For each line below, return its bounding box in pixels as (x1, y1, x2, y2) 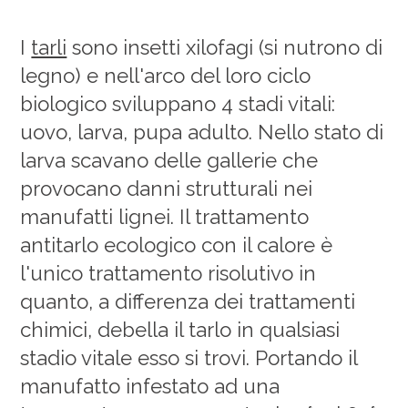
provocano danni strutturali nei (20, 176, 313, 200)
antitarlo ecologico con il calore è (20, 232, 333, 257)
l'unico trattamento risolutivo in (20, 260, 317, 285)
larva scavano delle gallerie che (20, 148, 319, 172)
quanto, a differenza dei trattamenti (20, 289, 356, 313)
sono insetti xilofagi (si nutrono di (66, 35, 383, 59)
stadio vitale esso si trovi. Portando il (20, 345, 358, 370)
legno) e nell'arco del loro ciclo (20, 63, 311, 87)
